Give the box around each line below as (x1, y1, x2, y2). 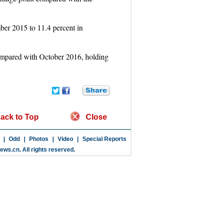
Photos (29, 136, 48, 142)
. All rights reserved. (19, 146, 75, 153)
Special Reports (82, 136, 126, 142)
